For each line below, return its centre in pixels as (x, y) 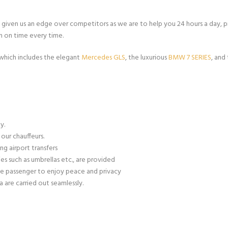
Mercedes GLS (103, 58)
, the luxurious (147, 58)
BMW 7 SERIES (190, 58)
